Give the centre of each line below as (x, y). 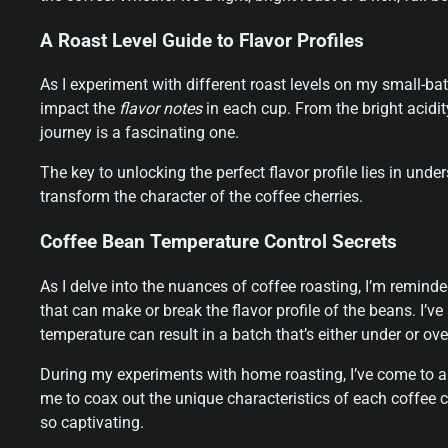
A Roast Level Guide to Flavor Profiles (202, 40)
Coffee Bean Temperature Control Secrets (218, 242)
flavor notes (160, 109)
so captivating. (92, 422)
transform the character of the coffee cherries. (201, 197)
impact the (79, 109)
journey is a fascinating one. (139, 133)
